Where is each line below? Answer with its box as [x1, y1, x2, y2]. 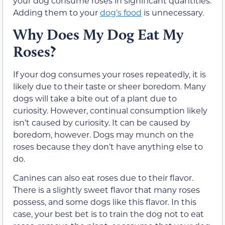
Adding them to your [13, 7, 100, 18]
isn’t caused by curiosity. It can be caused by [13, 117, 190, 128]
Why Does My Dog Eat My [13, 25, 183, 44]
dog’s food [100, 7, 142, 18]
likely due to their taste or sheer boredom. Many [13, 80, 206, 91]
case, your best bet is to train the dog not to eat [13, 208, 204, 219]
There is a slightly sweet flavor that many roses [13, 184, 200, 195]
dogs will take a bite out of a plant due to [13, 92, 177, 103]
